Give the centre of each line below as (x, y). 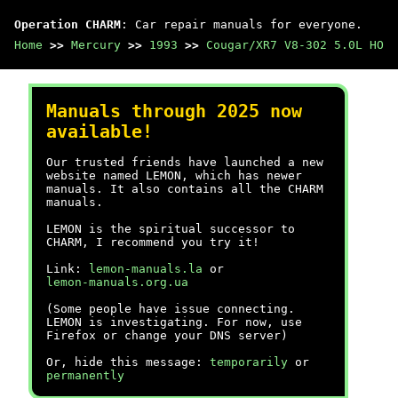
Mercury (96, 45)
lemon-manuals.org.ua (117, 282)
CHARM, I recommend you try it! (153, 242)
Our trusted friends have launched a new (185, 162)
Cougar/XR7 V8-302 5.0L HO (295, 45)
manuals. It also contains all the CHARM (185, 189)
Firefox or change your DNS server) (167, 335)
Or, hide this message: (128, 362)
